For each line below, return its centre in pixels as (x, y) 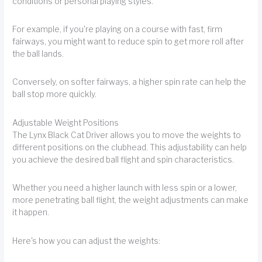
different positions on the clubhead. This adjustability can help (130, 147)
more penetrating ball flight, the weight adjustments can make (131, 200)
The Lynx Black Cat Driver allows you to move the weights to (127, 135)
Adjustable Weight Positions (66, 123)
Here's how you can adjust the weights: (87, 241)
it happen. (31, 213)
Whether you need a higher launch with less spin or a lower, (125, 188)
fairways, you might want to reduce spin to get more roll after (128, 42)
